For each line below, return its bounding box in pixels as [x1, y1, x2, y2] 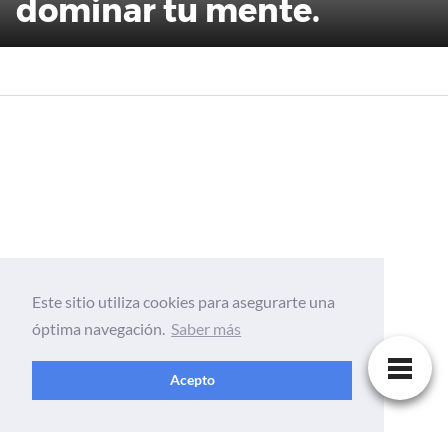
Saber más [171, 319, 242, 339]
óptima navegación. [32, 319, 168, 339]
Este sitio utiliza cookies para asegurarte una [32, 292, 335, 312]
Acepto [169, 371, 215, 389]
